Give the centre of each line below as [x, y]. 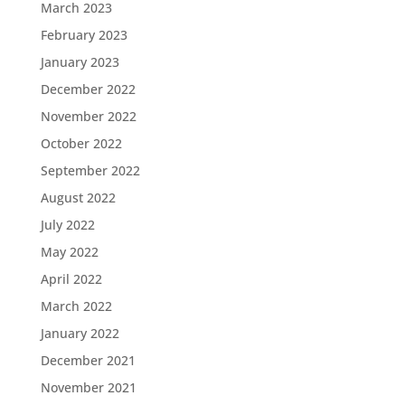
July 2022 [67, 224]
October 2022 [81, 143]
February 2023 [84, 34]
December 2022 [88, 89]
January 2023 [80, 61]
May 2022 [69, 251]
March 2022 [76, 306]
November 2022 [88, 116]
